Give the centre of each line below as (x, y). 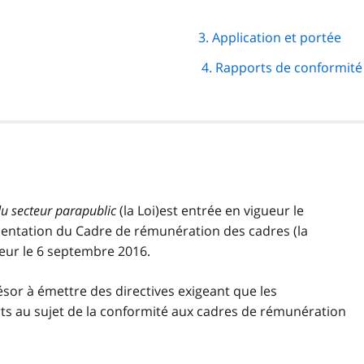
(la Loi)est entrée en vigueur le (212, 211)
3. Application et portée (270, 38)
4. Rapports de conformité (282, 68)
